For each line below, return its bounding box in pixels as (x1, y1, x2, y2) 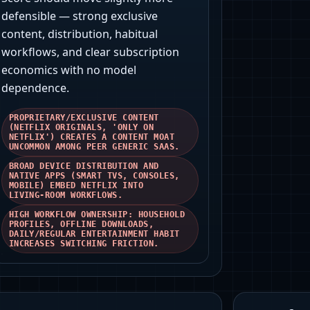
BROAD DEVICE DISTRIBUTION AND (8, 161, 159, 172)
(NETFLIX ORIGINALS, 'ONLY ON (8, 122, 154, 133)
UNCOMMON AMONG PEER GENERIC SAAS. (8, 142, 180, 152)
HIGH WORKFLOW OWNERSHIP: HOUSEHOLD (8, 210, 185, 220)
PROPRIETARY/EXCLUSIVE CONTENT (8, 113, 159, 123)
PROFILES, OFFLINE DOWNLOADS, (8, 219, 154, 230)
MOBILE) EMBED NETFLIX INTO (8, 181, 144, 191)
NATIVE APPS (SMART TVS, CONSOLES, (8, 171, 180, 181)
